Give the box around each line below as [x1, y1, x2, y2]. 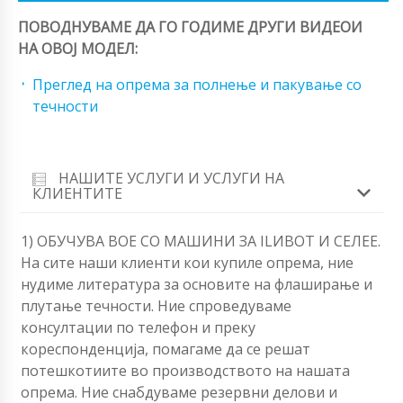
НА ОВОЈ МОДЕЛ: [18, 38, 138, 58]
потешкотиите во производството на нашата [21, 361, 350, 381]
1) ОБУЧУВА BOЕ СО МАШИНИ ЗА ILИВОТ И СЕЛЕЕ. [21, 231, 381, 252]
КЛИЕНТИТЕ [32, 184, 122, 204]
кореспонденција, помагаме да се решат [21, 339, 310, 360]
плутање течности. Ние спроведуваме [21, 296, 291, 317]
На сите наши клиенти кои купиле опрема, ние [21, 253, 354, 273]
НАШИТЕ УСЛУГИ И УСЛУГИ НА [58, 167, 284, 188]
